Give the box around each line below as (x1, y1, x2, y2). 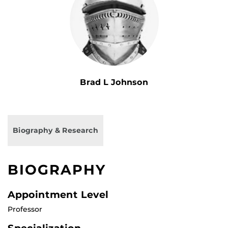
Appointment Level (8, 188, 108, 201)
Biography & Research (13, 126, 98, 135)
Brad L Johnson (80, 77, 148, 88)
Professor (8, 205, 42, 214)
